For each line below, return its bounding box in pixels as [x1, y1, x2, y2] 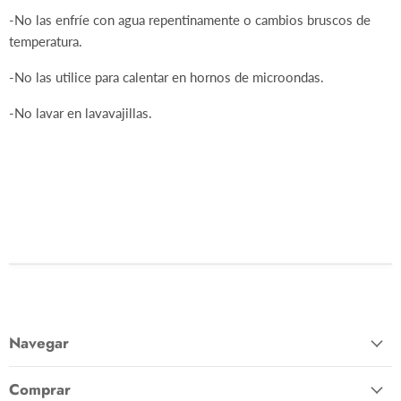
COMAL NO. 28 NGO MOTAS [9, 141, 189, 158]
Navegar [9, 332, 69, 354]
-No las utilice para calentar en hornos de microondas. [9, 69, 324, 86]
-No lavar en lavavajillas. [9, 105, 152, 122]
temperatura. [9, 33, 82, 50]
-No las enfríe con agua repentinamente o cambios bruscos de [9, 12, 371, 29]
